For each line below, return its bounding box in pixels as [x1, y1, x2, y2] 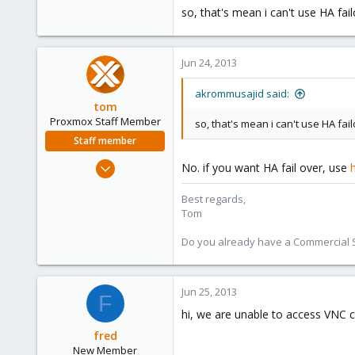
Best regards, [181, 192, 246, 206]
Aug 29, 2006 [106, 155, 165, 170]
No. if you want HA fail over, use [181, 160, 350, 175]
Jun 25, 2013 [181, 284, 237, 299]
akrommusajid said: [195, 86, 289, 101]
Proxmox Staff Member [49, 114, 161, 128]
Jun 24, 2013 [181, 55, 237, 70]
